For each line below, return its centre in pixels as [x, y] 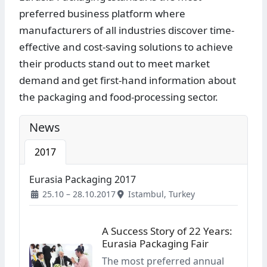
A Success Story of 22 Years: [167, 231]
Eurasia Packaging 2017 [83, 180]
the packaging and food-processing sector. [119, 97]
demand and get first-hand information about [128, 80]
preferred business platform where [102, 14]
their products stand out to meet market [114, 64]
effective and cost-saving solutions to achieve [126, 47]
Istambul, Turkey [160, 194]
